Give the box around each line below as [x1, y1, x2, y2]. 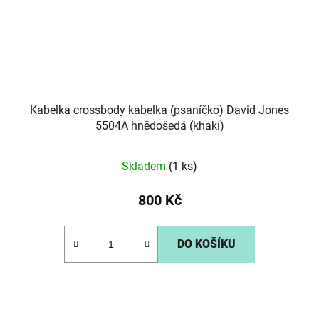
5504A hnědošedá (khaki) [95, 119, 224, 133]
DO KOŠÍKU [177, 237, 236, 251]
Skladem [122, 159, 169, 174]
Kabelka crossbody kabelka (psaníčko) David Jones [30, 103, 289, 117]
